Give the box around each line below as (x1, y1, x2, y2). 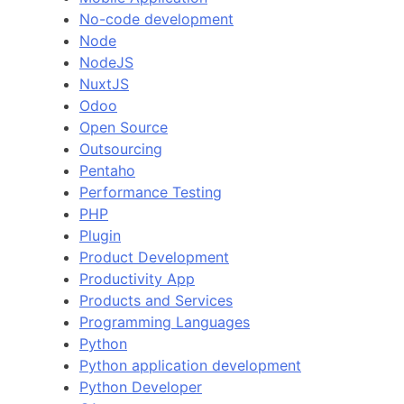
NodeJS (79, 52, 133, 71)
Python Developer (79, 377, 202, 396)
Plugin (79, 225, 121, 244)
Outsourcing (79, 139, 162, 158)
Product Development (79, 247, 229, 266)
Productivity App (79, 269, 195, 288)
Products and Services (79, 290, 233, 309)
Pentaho (79, 161, 135, 179)
